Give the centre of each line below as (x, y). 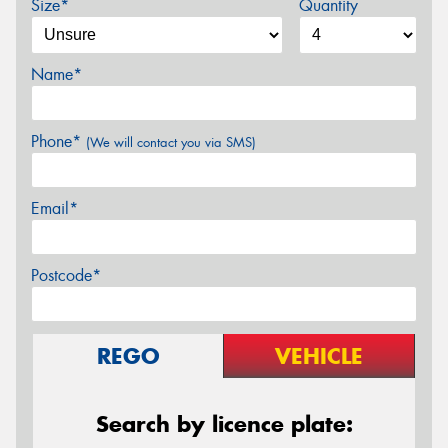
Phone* (58, 141)
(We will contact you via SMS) (171, 142)
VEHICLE (319, 356)
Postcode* (66, 275)
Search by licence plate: (224, 424)
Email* (54, 208)
